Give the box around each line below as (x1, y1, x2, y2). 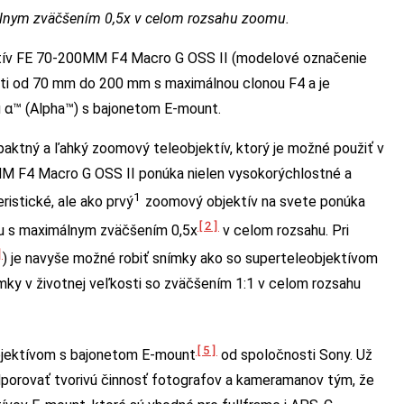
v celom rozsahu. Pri (219, 221, 349, 239)
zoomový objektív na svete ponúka (145, 193, 365, 211)
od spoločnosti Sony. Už (217, 345, 372, 363)
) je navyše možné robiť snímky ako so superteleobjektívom (3, 250, 378, 268)
